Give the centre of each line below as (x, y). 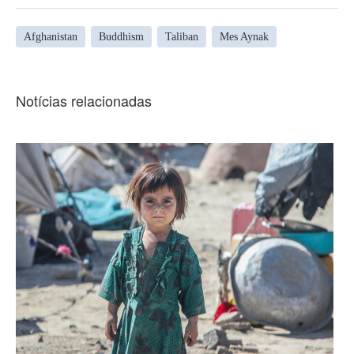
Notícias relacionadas (84, 101)
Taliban (182, 36)
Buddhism (121, 36)
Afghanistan (51, 36)
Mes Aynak (244, 36)
